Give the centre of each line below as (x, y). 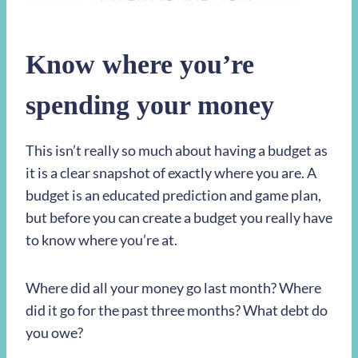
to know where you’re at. (101, 240)
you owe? (54, 333)
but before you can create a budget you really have (179, 218)
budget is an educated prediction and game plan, (173, 195)
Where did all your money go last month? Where (173, 288)
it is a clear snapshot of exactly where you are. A (171, 173)
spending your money (150, 105)
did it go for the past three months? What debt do (177, 310)
